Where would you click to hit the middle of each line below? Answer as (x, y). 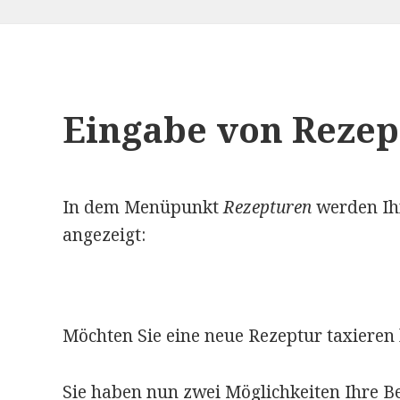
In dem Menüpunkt (142, 208)
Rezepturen (267, 208)
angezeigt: (104, 235)
